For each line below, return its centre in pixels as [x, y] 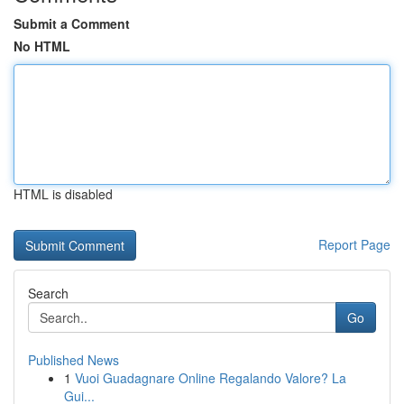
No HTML [42, 46]
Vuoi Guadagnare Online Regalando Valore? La [211, 378]
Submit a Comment [72, 23]
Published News [73, 360]
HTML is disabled [63, 194]
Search [48, 293]
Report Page [354, 244]
